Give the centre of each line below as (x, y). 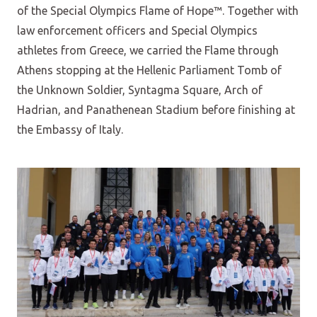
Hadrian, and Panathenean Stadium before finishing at (156, 110)
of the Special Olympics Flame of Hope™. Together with (158, 11)
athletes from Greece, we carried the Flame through (148, 50)
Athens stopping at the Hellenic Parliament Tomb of (149, 70)
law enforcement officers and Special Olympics (137, 30)
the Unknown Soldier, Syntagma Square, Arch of (140, 90)
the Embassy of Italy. (70, 129)
